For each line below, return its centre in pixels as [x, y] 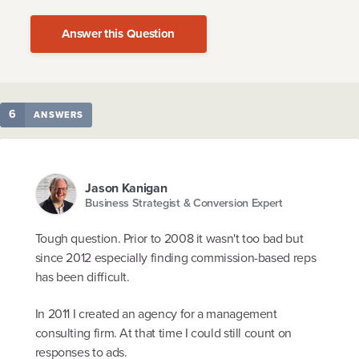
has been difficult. [82, 277]
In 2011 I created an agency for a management [156, 313]
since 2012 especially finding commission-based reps [175, 258]
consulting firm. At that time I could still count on [163, 333]
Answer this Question [119, 34]
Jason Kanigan [126, 188]
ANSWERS [59, 115]
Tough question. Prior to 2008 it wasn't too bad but [169, 239]
